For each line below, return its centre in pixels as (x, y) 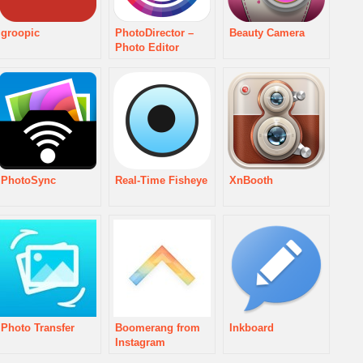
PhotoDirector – (154, 33)
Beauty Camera (267, 33)
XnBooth (251, 181)
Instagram (140, 343)
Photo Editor (147, 48)
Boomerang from (158, 328)
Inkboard (252, 328)
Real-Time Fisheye (161, 181)
